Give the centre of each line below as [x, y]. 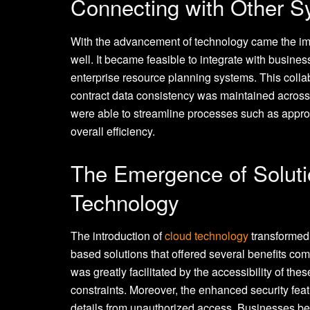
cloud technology [207, 236]
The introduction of [118, 236]
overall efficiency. [113, 131]
